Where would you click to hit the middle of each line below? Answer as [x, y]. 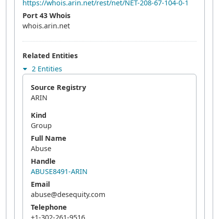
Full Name [49, 138]
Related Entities [50, 55]
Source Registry [58, 87]
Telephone [49, 207]
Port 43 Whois [46, 15]
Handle [43, 161]
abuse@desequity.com [68, 194]
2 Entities [46, 69]
